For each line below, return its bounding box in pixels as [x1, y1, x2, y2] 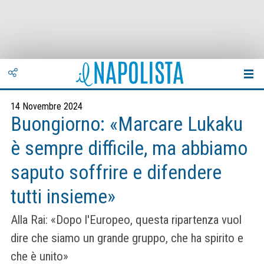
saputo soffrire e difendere [11, 161, 222, 184]
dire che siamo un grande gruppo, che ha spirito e [11, 231, 243, 246]
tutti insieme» [11, 185, 115, 208]
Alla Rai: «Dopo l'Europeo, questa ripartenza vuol [11, 213, 242, 227]
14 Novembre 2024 [11, 101, 82, 112]
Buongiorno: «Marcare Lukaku [11, 113, 243, 136]
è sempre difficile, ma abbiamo [11, 137, 247, 160]
